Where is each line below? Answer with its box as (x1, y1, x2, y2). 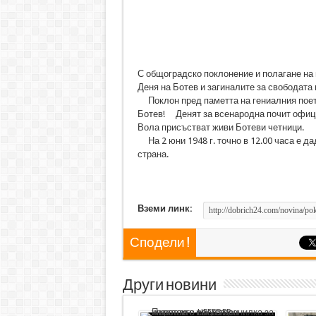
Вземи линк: (137, 203, 193, 214)
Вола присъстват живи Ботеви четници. (137, 122, 304, 133)
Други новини (122, 276, 217, 295)
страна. (137, 149, 169, 159)
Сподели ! (129, 235, 190, 251)
